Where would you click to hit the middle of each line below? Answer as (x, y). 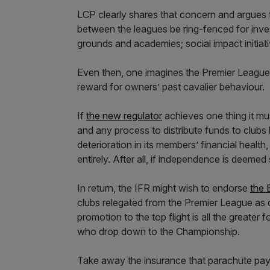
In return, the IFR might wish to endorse (164, 188)
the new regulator (124, 115)
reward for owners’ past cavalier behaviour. (171, 86)
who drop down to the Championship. (159, 231)
